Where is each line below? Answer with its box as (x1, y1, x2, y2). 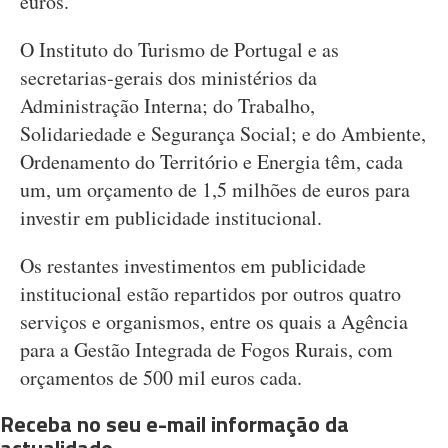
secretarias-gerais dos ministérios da (20, 64, 317, 91)
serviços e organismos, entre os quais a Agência (20, 308, 408, 335)
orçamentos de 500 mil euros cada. (20, 364, 302, 391)
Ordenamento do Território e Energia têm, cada (20, 148, 403, 175)
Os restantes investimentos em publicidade (20, 252, 366, 279)
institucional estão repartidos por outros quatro (20, 280, 401, 307)
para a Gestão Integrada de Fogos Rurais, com (20, 336, 393, 363)
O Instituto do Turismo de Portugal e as (20, 36, 339, 63)
